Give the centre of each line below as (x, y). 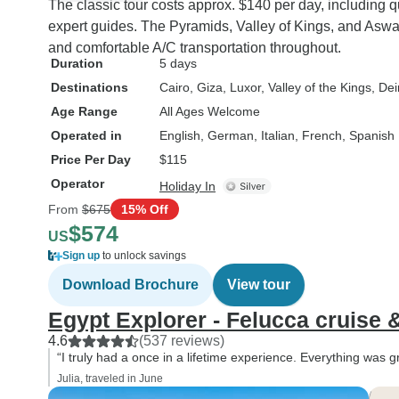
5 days (178, 63)
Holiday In (187, 186)
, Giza (206, 87)
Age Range (84, 111)
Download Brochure (130, 285)
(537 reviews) (182, 341)
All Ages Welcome (210, 111)
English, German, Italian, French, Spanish (277, 135)
